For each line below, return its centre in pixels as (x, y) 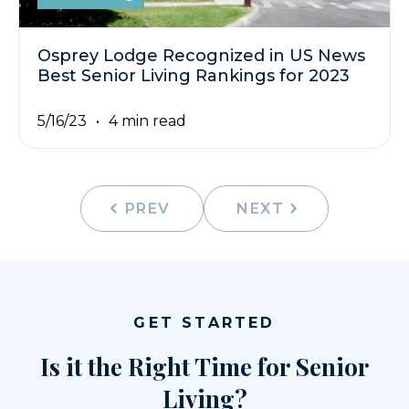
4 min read (147, 121)
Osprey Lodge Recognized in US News (201, 55)
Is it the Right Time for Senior (204, 367)
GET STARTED (204, 323)
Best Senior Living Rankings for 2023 (194, 75)
